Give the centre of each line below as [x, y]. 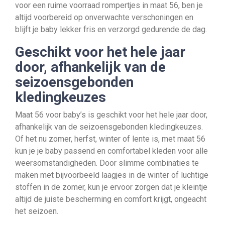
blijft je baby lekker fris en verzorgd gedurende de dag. [111, 29]
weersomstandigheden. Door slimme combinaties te [107, 163]
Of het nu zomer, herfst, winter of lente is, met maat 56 [110, 139]
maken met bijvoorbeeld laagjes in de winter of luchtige [112, 175]
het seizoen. [37, 211]
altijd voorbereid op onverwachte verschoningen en [104, 17]
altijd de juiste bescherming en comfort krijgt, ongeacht [111, 199]
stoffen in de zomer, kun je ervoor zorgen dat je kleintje [111, 187]
